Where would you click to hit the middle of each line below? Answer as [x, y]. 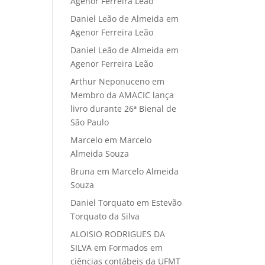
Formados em [136, 248]
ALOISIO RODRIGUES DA [118, 234]
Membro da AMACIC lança [122, 95]
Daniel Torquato [103, 203]
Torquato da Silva [105, 216]
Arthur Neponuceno [110, 82]
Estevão [167, 203]
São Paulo [90, 122]
